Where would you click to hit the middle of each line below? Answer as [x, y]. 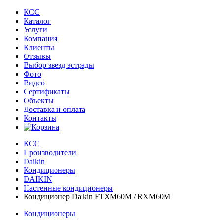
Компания [41, 38]
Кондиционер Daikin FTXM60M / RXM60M [97, 196]
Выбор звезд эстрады [59, 65]
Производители [50, 152]
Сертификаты [47, 91]
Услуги [35, 29]
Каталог [37, 21]
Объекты [39, 100]
